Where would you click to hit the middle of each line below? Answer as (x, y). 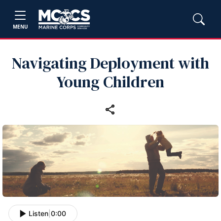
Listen (38, 214)
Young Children (110, 82)
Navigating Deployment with (110, 63)
